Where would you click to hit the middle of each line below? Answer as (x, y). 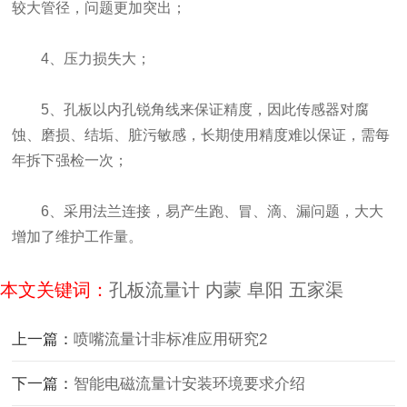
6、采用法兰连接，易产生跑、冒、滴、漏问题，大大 (198, 211)
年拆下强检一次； (70, 160)
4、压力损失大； (82, 58)
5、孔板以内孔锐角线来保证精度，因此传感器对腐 (191, 109)
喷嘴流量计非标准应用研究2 (171, 339)
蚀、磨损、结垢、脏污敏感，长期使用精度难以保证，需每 (201, 134)
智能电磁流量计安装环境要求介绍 (190, 383)
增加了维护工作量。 (78, 236)
